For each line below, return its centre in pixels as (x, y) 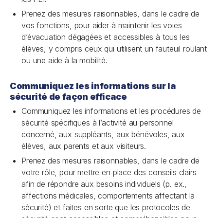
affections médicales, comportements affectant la (108, 196)
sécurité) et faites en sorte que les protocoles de (106, 207)
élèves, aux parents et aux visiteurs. (84, 146)
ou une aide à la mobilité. (64, 60)
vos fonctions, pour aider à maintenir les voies (102, 25)
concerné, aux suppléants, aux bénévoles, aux (103, 134)
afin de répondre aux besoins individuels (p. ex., (104, 184)
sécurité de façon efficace (68, 97)
